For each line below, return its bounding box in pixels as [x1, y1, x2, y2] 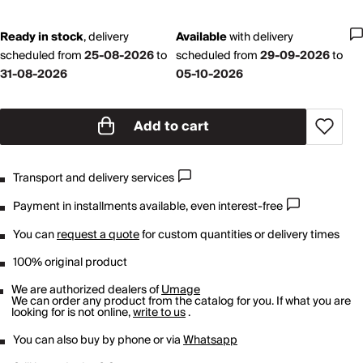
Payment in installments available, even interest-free [13, 196, 283, 216]
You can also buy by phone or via [13, 330, 183, 350]
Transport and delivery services [13, 168, 174, 188]
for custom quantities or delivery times [139, 224, 340, 245]
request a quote [57, 224, 139, 245]
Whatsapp [183, 330, 237, 350]
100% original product [13, 252, 127, 272]
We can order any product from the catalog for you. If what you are [11, 291, 352, 311]
